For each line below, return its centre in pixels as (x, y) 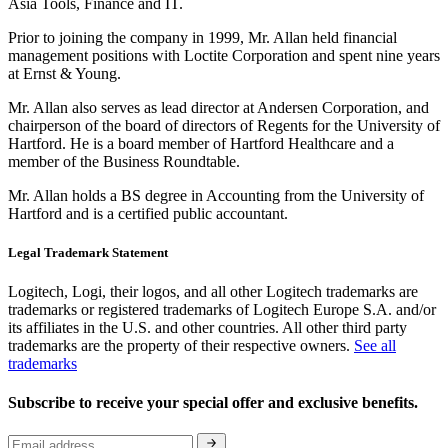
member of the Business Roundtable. (124, 161)
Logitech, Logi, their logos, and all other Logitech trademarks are (213, 291)
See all (375, 345)
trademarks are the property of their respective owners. (181, 345)
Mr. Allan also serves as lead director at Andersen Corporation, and (218, 107)
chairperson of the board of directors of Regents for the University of (224, 125)
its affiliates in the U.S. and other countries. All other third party (207, 327)
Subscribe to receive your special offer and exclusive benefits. (215, 403)
